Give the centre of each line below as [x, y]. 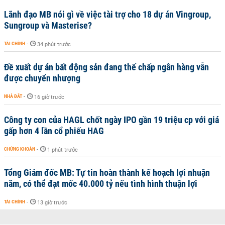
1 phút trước [63, 150]
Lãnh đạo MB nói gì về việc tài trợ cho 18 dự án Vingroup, [107, 14]
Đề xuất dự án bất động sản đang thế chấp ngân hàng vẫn [106, 67]
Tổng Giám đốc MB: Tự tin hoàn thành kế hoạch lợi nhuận [107, 173]
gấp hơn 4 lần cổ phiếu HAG [54, 131]
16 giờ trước [49, 97]
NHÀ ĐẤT [13, 96]
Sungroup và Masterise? [48, 25]
